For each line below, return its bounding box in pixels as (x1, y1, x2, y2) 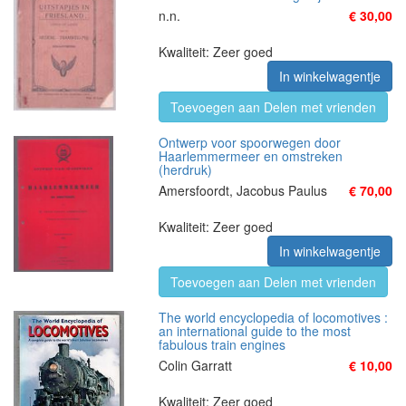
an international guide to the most (159, 322, 351, 340)
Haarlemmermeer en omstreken (159, 147, 343, 165)
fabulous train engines (159, 335, 285, 353)
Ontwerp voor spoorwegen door (159, 133, 341, 151)
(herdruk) (159, 160, 212, 179)
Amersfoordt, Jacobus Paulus (159, 181, 327, 199)
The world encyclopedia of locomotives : (159, 308, 388, 326)
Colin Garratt (159, 356, 232, 374)
